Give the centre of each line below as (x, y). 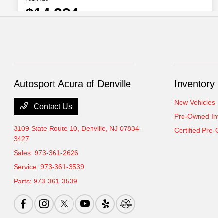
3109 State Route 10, (48, 128)
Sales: (24, 153)
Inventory (194, 84)
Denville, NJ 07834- (112, 128)
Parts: (24, 181)
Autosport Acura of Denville (73, 84)
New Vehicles (194, 102)
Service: (27, 167)
